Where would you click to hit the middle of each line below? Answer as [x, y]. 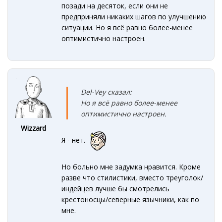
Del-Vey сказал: [107, 92]
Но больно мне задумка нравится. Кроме [131, 166]
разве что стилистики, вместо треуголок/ [133, 177]
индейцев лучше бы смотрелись [116, 188]
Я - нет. [75, 140]
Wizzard [34, 128]
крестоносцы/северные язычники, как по [131, 199]
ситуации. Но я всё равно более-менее [127, 28]
